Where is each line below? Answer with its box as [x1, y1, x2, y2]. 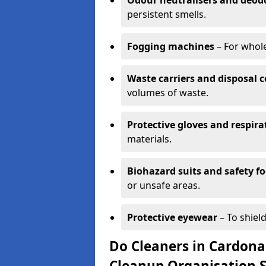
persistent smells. [127, 8, 206, 21]
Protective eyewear [127, 211, 217, 224]
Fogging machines [127, 40, 214, 53]
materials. [127, 132, 172, 145]
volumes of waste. [127, 86, 208, 99]
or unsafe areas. [127, 179, 200, 192]
